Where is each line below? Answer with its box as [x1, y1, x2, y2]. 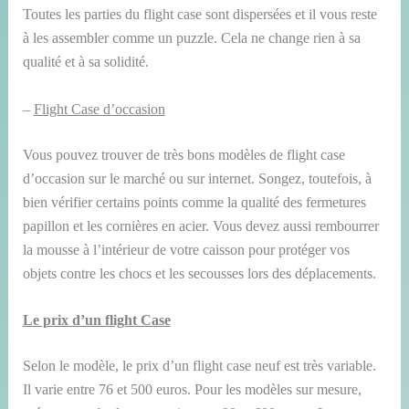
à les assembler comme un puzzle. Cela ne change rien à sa [22, 30, 361, 47]
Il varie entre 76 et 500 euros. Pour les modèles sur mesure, [22, 382, 362, 398]
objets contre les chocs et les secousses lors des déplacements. [22, 265, 376, 281]
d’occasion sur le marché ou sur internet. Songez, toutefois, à [22, 170, 372, 186]
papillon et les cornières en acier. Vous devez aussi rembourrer [22, 217, 379, 234]
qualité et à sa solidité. [22, 54, 149, 70]
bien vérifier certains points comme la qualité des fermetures [22, 194, 366, 210]
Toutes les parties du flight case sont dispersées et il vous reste [22, 6, 377, 23]
